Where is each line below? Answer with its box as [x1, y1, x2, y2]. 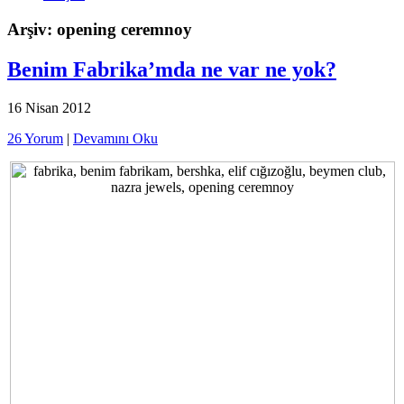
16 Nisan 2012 [7, 99, 91, 115]
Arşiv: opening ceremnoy [7, 19, 192, 39]
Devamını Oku [73, 130, 158, 146]
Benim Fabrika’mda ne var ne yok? [7, 57, 336, 81]
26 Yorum [7, 130, 63, 146]
